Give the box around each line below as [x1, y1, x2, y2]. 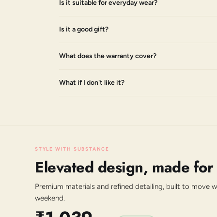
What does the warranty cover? [59, 51, 156, 60]
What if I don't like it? [59, 78, 124, 87]
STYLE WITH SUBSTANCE [35, 145, 109, 152]
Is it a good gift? [59, 25, 108, 33]
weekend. [35, 193, 65, 202]
